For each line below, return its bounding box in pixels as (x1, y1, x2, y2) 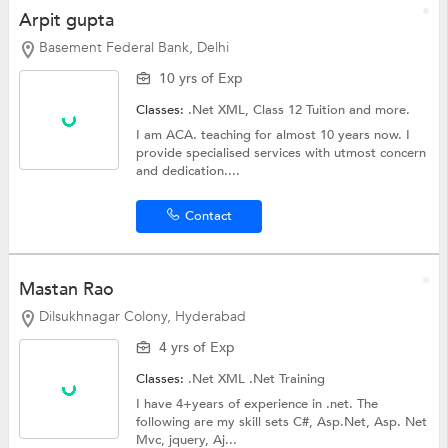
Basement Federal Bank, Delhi (38, 38, 229, 58)
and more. (349, 101, 411, 120)
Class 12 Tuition (253, 101, 350, 120)
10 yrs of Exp (159, 69, 244, 89)
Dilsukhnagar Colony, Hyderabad (38, 307, 246, 327)
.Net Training (249, 369, 326, 388)
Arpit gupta (18, 8, 114, 34)
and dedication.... (136, 162, 241, 181)
